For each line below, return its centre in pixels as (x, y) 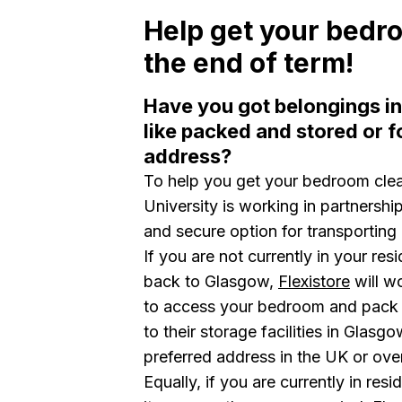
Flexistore (314, 281)
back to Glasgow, (209, 281)
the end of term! (249, 63)
